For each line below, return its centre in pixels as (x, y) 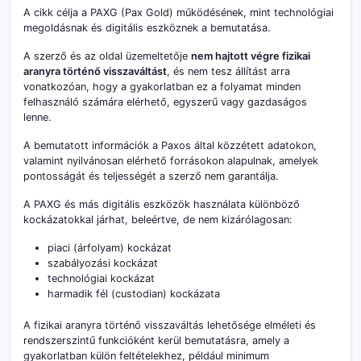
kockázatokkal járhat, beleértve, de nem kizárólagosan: (158, 220)
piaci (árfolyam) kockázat (110, 248)
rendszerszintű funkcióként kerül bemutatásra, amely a (156, 341)
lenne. (37, 118)
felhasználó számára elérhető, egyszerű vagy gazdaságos (165, 102)
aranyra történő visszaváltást (95, 72)
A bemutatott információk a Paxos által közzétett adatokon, (170, 146)
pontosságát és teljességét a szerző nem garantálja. (151, 176)
